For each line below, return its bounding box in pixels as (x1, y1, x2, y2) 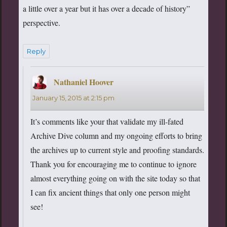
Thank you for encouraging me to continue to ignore (30, 158, 197, 169)
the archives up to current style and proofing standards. (30, 144, 204, 155)
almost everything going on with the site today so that (30, 172, 200, 183)
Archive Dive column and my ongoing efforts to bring (30, 130, 202, 141)
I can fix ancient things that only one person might (30, 186, 190, 198)
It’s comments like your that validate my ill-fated (30, 116, 183, 127)
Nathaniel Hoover (53, 75, 113, 88)
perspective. (22, 17, 60, 28)
